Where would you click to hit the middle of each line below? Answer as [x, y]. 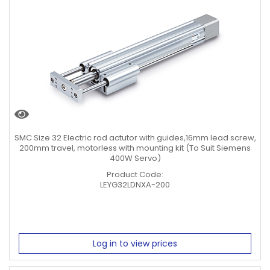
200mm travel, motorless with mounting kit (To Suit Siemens [135, 148]
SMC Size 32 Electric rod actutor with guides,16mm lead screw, [135, 137]
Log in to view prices [135, 243]
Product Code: [135, 174]
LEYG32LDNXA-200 [135, 184]
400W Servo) [135, 158]
